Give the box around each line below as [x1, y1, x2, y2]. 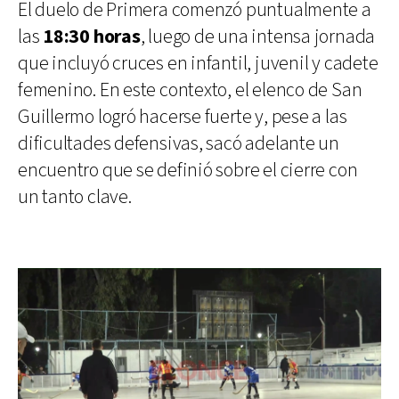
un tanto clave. [18, 184, 132, 211]
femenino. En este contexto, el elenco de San [18, 77, 362, 104]
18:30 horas [43, 24, 141, 51]
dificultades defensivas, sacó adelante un [18, 131, 339, 158]
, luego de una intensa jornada [140, 24, 376, 51]
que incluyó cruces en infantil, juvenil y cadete [18, 51, 379, 77]
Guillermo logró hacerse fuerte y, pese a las [18, 104, 347, 131]
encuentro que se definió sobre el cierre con [18, 158, 358, 184]
